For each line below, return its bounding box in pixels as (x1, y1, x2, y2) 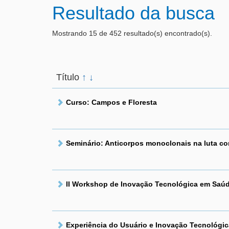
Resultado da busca (52, 3, 215, 24)
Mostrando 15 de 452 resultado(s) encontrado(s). (52, 29, 212, 37)
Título (56, 72, 82, 82)
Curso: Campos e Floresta (66, 98, 157, 106)
